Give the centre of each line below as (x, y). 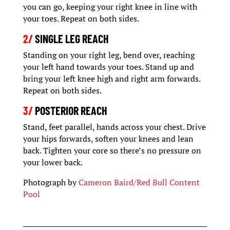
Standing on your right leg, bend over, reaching (109, 55)
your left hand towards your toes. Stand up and (108, 66)
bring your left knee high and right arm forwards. (111, 78)
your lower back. (53, 162)
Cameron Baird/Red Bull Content (139, 182)
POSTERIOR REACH (70, 110)
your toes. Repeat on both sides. (81, 18)
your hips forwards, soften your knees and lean (108, 138)
